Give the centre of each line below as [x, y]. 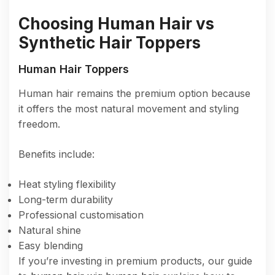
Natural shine [50, 230]
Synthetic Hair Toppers [110, 42]
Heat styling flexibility [67, 184]
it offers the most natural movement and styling [129, 108]
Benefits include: [56, 154]
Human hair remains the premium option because [134, 93]
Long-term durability [66, 199]
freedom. [39, 124]
